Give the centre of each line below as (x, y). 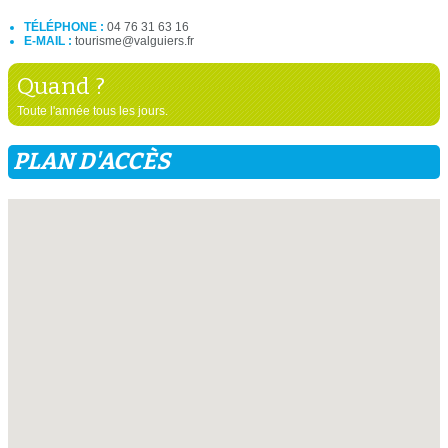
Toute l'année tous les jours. (92, 110)
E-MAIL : (49, 40)
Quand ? (60, 85)
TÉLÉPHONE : (65, 26)
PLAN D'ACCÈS (91, 161)
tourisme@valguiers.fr (134, 40)
